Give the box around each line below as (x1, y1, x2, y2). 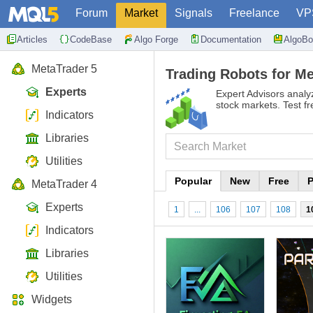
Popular (175, 175, 212, 187)
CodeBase (70, 34, 112, 45)
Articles (17, 34, 48, 45)
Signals (175, 7, 212, 19)
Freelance (229, 7, 279, 19)
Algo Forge (134, 34, 178, 45)
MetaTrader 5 (31, 63, 97, 75)
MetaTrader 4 (31, 178, 97, 190)
